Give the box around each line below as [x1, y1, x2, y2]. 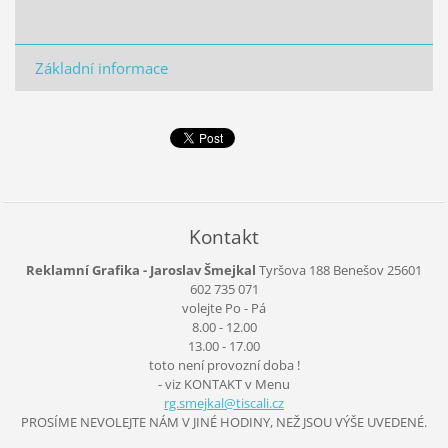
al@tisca [214, 393, 263, 412]
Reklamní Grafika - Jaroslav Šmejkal [26, 260, 256, 279]
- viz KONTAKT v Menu [158, 374, 290, 393]
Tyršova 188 [259, 260, 330, 279]
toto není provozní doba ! [148, 355, 300, 374]
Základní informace [34, 57, 168, 78]
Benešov [330, 260, 384, 279]
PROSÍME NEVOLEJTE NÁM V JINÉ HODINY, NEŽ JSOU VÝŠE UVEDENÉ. [21, 412, 427, 431]
